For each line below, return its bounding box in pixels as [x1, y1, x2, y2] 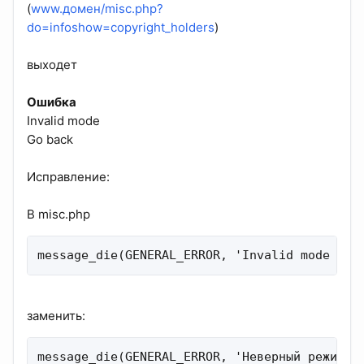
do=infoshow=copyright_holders [27, 19, 214, 35]
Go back [27, 131, 73, 147]
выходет [27, 56, 77, 72]
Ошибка [27, 93, 76, 110]
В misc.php [27, 206, 90, 222]
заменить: [27, 307, 85, 323]
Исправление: [27, 168, 110, 184]
